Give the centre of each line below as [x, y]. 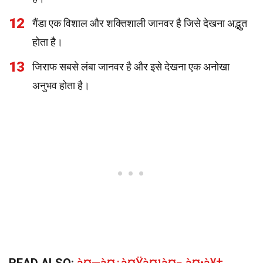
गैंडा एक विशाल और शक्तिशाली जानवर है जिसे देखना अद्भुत [140, 23]
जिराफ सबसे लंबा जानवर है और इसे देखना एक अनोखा [131, 67]
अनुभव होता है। [61, 85]
